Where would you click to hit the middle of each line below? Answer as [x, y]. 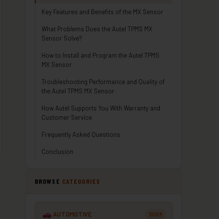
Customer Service [67, 117]
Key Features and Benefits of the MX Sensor [102, 12]
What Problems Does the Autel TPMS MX [97, 29]
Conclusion [57, 152]
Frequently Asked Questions [81, 134]
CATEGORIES [81, 181]
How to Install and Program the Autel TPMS [100, 55]
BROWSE [48, 181]
